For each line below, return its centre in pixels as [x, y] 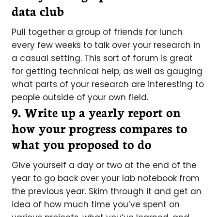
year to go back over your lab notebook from [106, 178]
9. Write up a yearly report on [96, 112]
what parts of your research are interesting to [108, 84]
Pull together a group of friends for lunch [97, 32]
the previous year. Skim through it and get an [107, 191]
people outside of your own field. [80, 97]
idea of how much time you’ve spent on [96, 204]
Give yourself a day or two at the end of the [104, 165]
